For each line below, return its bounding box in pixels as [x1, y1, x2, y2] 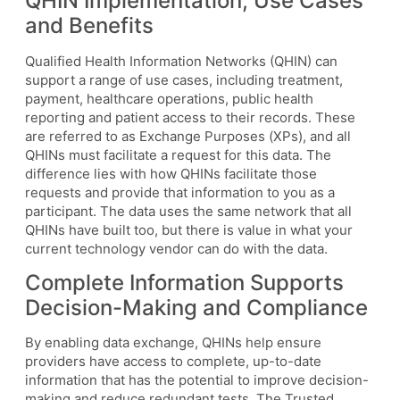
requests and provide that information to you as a [25, 183, 335, 201]
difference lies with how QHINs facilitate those [25, 164, 317, 182]
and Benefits [25, 12, 154, 38]
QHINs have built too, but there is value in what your [25, 221, 353, 238]
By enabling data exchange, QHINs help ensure [25, 334, 321, 352]
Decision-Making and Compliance [25, 294, 368, 321]
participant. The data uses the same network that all [25, 202, 352, 220]
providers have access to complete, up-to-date [25, 353, 321, 371]
